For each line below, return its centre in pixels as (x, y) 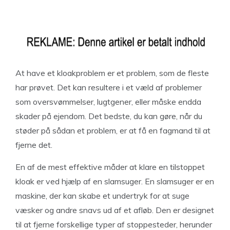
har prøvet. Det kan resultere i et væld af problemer (109, 87)
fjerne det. (34, 145)
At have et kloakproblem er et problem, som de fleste (112, 73)
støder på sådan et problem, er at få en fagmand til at (113, 130)
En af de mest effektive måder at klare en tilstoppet (110, 167)
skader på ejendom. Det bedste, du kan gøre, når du (109, 116)
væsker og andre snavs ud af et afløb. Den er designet (115, 210)
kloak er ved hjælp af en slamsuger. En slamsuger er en (115, 181)
